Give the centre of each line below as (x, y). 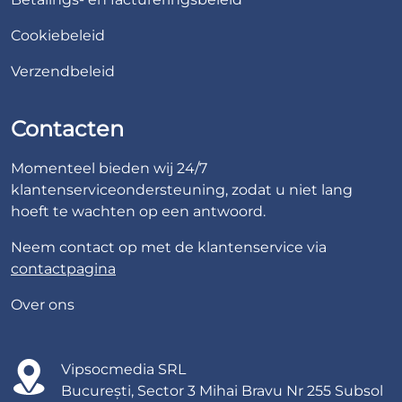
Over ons (43, 305)
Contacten (67, 129)
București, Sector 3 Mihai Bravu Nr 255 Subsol (222, 391)
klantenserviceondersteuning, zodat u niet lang (182, 190)
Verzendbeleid (63, 71)
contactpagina (63, 269)
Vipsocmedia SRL (123, 369)
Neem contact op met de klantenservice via (169, 247)
